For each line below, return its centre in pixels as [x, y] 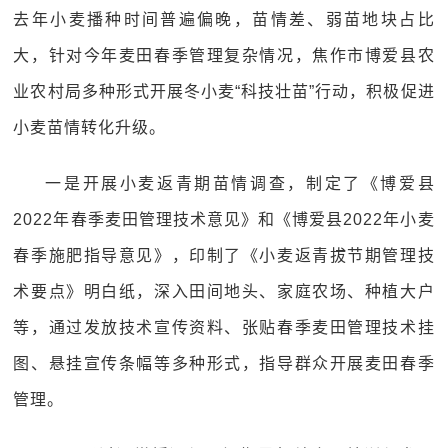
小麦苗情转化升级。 [90, 127]
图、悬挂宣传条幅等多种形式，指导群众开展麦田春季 [224, 363]
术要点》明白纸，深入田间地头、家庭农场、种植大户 [224, 291]
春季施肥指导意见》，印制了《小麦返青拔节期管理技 [224, 255]
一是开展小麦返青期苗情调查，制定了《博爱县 [240, 183]
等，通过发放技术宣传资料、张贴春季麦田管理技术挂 [224, 327]
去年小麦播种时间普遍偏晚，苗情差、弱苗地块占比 [224, 19]
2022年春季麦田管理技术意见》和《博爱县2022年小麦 [224, 219]
